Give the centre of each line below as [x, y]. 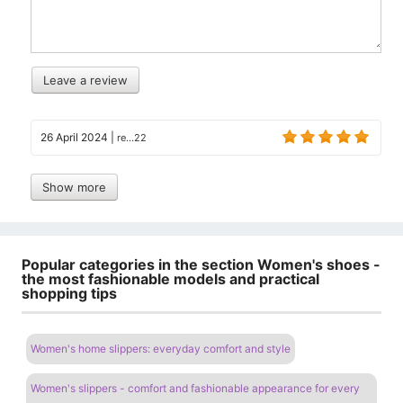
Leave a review [85, 80]
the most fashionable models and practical [170, 278]
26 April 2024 [74, 137]
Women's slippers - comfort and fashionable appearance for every [195, 388]
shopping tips [69, 293]
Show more [74, 187]
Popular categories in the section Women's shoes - [201, 264]
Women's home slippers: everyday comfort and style [161, 348]
